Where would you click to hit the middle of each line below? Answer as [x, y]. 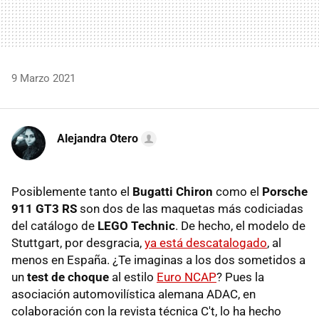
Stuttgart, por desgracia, [78, 242]
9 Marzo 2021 [43, 78]
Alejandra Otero [98, 138]
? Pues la [240, 277]
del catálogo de [54, 225]
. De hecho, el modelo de [240, 225]
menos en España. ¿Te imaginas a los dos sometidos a [158, 260]
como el [237, 191]
